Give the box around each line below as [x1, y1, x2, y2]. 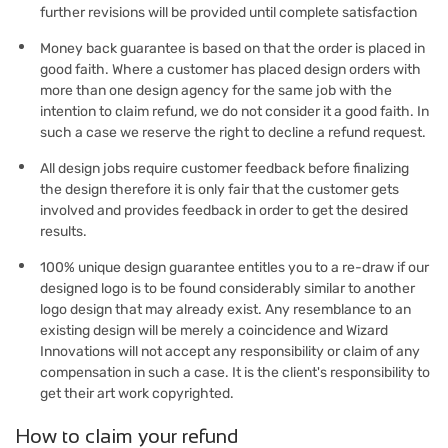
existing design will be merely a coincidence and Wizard [40, 322, 388, 339]
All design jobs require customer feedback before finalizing [40, 160, 409, 177]
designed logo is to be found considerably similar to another [40, 280, 415, 297]
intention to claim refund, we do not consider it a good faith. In [40, 103, 429, 120]
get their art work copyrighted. [40, 385, 234, 402]
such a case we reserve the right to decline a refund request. [40, 124, 426, 141]
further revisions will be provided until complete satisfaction [40, 4, 417, 21]
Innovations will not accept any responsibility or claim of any [40, 343, 420, 360]
